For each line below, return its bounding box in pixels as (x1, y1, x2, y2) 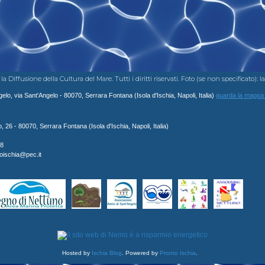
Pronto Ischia (159, 249, 196, 256)
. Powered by (121, 249, 160, 256)
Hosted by (62, 249, 92, 256)
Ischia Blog (91, 249, 122, 256)
